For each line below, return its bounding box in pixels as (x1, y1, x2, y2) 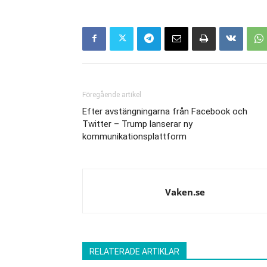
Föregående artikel (82, 90, 141, 99)
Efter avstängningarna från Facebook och (82, 105, 247, 117)
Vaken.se (165, 185, 205, 198)
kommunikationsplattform (82, 131, 187, 142)
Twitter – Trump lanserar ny (82, 118, 193, 129)
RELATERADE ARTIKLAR (89, 246, 179, 256)
